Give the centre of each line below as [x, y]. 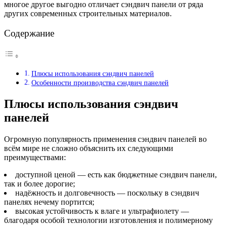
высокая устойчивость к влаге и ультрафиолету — [102, 211]
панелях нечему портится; [49, 202]
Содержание [29, 33]
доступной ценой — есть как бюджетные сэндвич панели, [116, 175]
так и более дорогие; [40, 184]
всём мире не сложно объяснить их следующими [89, 148]
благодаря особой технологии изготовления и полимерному [108, 220]
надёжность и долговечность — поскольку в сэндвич [107, 193]
